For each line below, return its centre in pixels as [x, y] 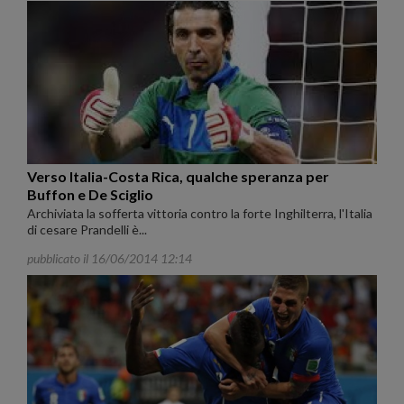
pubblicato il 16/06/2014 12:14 [110, 258]
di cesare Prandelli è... [87, 229]
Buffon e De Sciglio [90, 194]
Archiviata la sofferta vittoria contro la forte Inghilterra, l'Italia [200, 213]
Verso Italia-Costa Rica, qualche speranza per [178, 176]
